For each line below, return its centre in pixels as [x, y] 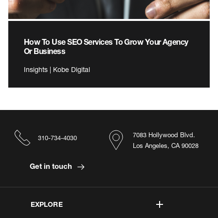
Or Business [45, 51]
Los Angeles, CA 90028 [166, 145]
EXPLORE [46, 204]
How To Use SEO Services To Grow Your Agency [106, 41]
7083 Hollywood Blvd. [164, 135]
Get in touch [52, 166]
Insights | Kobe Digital [57, 69]
